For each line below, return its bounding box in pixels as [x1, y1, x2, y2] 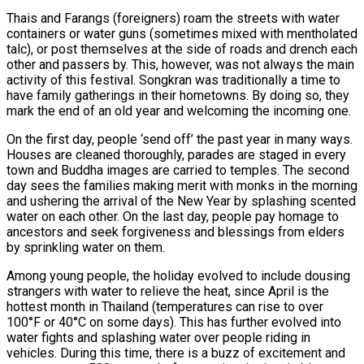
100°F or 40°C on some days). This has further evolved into [6, 314, 341, 330]
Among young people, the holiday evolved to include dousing [6, 267, 350, 284]
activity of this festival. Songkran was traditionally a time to [6, 71, 340, 88]
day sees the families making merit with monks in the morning [6, 177, 357, 193]
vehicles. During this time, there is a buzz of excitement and [6, 344, 345, 361]
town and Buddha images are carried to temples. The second [6, 162, 349, 178]
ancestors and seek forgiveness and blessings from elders [6, 223, 344, 240]
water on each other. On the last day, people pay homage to [6, 208, 339, 224]
